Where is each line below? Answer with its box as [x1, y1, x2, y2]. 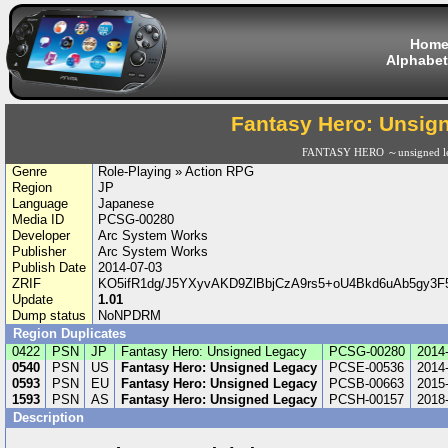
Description [13, 410, 88, 425]
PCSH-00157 [328, 392, 404, 407]
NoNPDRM [98, 308, 162, 323]
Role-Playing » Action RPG [98, 164, 255, 179]
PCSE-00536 [328, 360, 404, 375]
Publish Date [11, 260, 86, 275]
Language [11, 196, 68, 211]
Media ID [11, 212, 64, 227]
